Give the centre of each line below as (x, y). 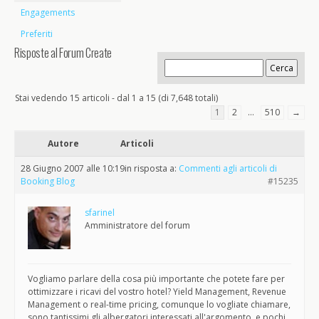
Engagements (48, 12)
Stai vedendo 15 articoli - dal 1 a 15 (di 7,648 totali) (116, 98)
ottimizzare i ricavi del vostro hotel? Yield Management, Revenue (157, 292)
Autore (63, 143)
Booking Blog (48, 181)
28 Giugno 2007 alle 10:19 (73, 168)
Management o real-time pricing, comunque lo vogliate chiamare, (159, 304)
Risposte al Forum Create (63, 52)
